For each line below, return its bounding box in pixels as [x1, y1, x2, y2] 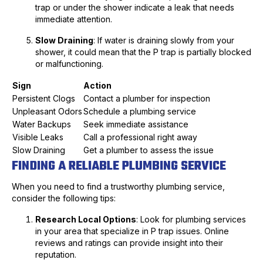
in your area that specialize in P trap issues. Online [35, 226, 229, 237]
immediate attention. [35, 14, 112, 25]
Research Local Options [35, 214, 136, 225]
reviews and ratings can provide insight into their [35, 238, 223, 248]
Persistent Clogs [12, 93, 75, 104]
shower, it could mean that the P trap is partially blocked [35, 47, 251, 58]
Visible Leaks [12, 132, 63, 143]
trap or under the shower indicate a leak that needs [35, 2, 234, 13]
